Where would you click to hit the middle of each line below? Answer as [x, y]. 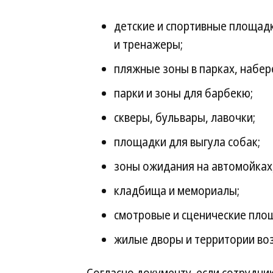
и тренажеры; [148, 44]
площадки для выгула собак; [187, 142]
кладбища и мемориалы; [177, 191]
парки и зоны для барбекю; [183, 93]
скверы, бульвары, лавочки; [185, 118]
